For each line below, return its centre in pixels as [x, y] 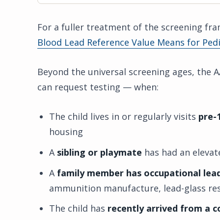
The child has [78, 208]
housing [66, 132]
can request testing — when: [98, 87]
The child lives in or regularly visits [124, 117]
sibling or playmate [99, 152]
